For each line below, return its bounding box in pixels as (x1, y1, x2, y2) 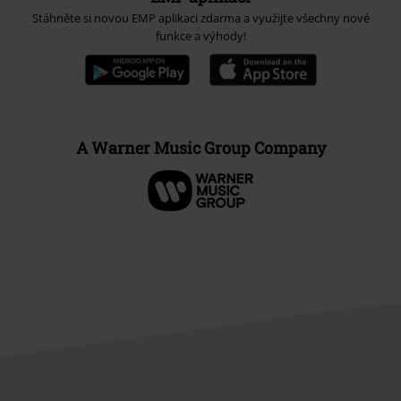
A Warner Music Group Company (75, 136, 326, 158)
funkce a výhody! (155, 27, 246, 44)
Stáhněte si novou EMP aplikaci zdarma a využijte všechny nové (31, 9, 370, 26)
